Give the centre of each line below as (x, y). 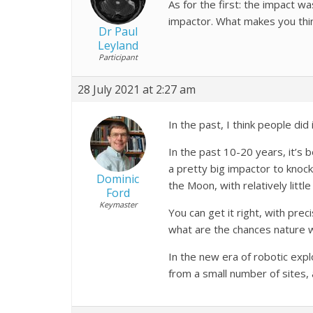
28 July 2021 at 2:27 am (137, 89)
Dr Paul (118, 31)
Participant (118, 57)
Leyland (118, 45)
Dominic (118, 179)
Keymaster (118, 204)
